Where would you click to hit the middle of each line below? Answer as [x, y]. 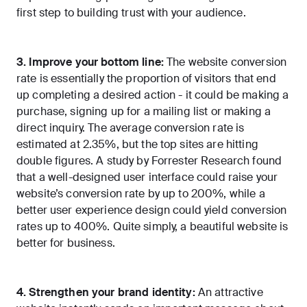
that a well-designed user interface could [122, 177]
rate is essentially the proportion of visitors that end [146, 79]
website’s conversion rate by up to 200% [120, 194]
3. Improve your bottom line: [90, 62]
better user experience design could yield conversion [152, 210]
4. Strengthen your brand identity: [107, 293]
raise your [253, 177]
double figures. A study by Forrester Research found [149, 161]
